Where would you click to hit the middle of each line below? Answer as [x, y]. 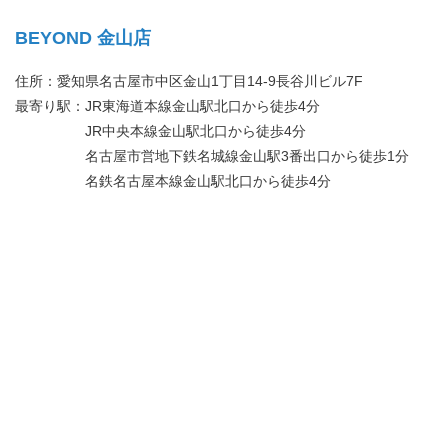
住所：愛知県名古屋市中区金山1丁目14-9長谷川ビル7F [189, 81]
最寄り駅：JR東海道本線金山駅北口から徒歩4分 [167, 106]
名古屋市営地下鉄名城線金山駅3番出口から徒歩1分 [212, 156]
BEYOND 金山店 [83, 38]
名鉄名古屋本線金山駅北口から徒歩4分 [173, 181]
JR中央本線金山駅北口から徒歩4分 [160, 131]
